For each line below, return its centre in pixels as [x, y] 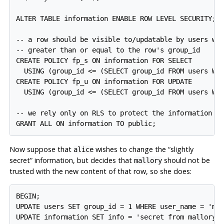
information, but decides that [83, 160]
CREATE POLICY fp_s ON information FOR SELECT [104, 60]
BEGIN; [28, 196]
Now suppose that [41, 149]
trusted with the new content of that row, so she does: [100, 171]
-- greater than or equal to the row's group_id [108, 50]
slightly [182, 149]
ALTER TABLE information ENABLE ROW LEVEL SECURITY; [116, 18]
